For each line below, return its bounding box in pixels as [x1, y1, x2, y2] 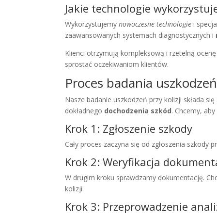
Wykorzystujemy [65, 19, 119, 29]
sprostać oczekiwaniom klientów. [65, 60, 169, 69]
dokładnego [65, 106, 105, 116]
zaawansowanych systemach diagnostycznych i [65, 31, 216, 40]
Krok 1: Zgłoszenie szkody [65, 121, 193, 136]
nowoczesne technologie [119, 19, 192, 29]
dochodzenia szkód [104, 106, 172, 116]
